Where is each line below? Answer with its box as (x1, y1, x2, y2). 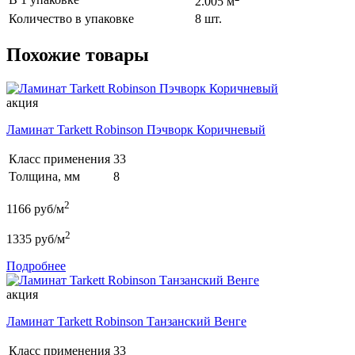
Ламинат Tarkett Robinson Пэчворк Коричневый (6, 122, 265, 136)
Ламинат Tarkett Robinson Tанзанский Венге (6, 315, 246, 329)
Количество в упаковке (9, 12, 134, 25)
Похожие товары (6, 44, 149, 65)
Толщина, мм (9, 169, 80, 183)
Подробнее (6, 259, 66, 273)
